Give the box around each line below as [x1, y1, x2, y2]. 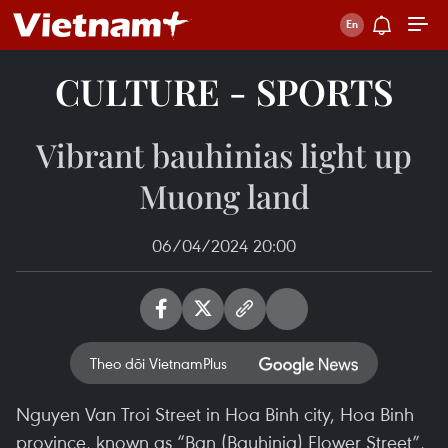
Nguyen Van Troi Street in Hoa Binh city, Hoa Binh [16, 401, 414, 426]
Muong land [138, 174, 310, 217]
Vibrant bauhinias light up [36, 133, 412, 176]
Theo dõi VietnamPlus [90, 353, 227, 373]
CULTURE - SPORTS [55, 67, 393, 115]
